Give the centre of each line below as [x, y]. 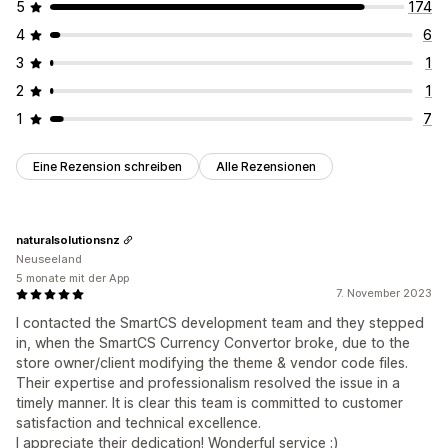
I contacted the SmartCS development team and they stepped [220, 323]
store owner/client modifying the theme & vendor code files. [212, 363]
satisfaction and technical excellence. [138, 423]
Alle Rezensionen [266, 167]
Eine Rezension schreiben [107, 167]
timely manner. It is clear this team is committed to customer [209, 403]
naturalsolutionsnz [68, 239]
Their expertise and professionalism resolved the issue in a [208, 383]
